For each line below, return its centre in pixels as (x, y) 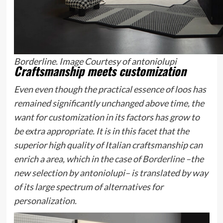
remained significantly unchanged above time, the (109, 103)
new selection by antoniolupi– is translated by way (111, 172)
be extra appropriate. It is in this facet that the (101, 131)
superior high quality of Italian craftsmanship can (108, 145)
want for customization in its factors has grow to (107, 117)
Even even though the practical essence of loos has (110, 89)
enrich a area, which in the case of (78, 159)
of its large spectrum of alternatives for (88, 186)
